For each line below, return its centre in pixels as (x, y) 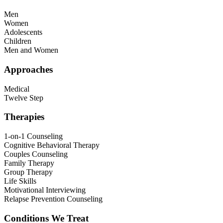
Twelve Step (24, 98)
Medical (17, 89)
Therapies (24, 117)
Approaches (28, 69)
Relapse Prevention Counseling (53, 199)
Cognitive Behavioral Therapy (52, 145)
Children (18, 41)
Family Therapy (29, 163)
